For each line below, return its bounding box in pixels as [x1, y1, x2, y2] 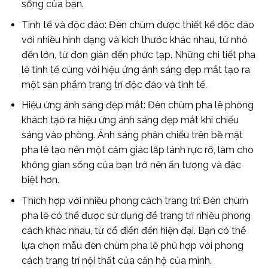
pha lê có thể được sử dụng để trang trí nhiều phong [21, 210, 251, 221]
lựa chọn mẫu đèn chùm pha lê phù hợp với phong [21, 240, 243, 251]
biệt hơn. [21, 174, 59, 186]
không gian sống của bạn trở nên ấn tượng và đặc [21, 159, 241, 171]
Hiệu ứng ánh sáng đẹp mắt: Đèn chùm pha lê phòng [21, 99, 254, 111]
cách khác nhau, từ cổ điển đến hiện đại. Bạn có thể [21, 225, 246, 236]
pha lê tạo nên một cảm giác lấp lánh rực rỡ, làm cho [21, 144, 254, 156]
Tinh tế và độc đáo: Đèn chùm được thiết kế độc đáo [21, 19, 254, 31]
